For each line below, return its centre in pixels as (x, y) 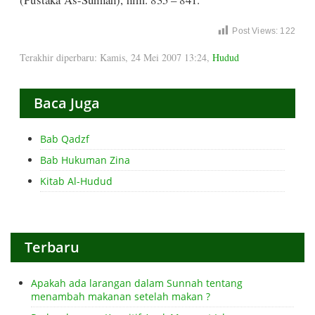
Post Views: (255, 31)
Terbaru (52, 247)
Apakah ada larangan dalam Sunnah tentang (137, 283)
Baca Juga (67, 103)
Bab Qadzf (65, 139)
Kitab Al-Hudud (76, 181)
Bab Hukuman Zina (85, 160)
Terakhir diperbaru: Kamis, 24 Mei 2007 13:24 (113, 58)
